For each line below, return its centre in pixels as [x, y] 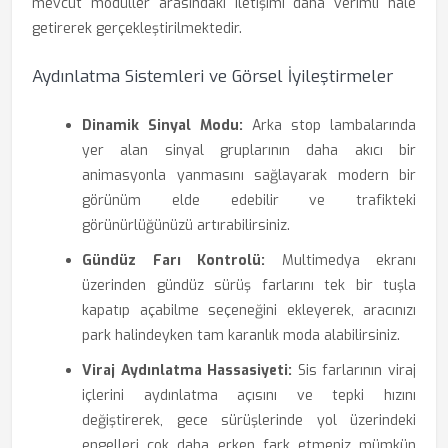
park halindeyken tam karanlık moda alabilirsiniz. [241, 335]
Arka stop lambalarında [329, 125]
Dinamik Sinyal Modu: [162, 125]
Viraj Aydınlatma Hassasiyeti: [187, 370]
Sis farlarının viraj [354, 370]
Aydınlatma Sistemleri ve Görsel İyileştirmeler [212, 76]
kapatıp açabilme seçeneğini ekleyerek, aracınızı [249, 310]
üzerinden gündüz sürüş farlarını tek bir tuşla [249, 285]
